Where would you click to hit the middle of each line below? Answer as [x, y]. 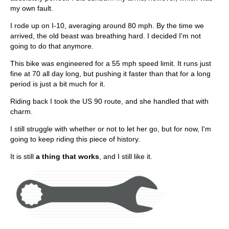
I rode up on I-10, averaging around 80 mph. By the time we [107, 26]
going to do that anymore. [52, 46]
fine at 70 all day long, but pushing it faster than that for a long [110, 74]
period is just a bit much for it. [58, 84]
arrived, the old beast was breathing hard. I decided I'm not [106, 36]
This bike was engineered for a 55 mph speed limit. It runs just [111, 64]
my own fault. [32, 8]
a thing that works [67, 157]
